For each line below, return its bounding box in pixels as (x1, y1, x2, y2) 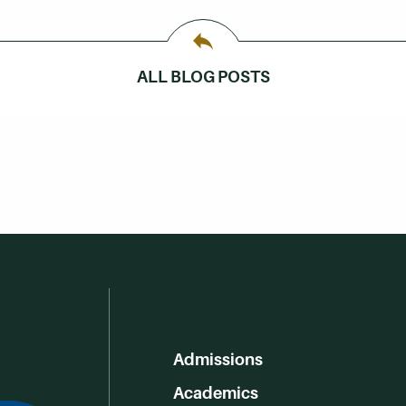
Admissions (172, 349, 263, 369)
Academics (172, 382, 258, 402)
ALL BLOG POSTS (136, 66, 270, 86)
